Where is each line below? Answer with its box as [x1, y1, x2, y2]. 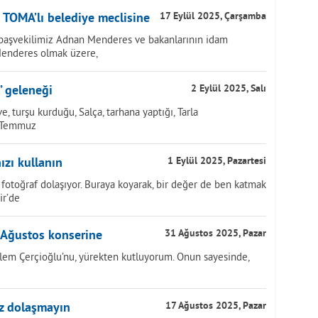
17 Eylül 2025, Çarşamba [160, 11, 266, 23]
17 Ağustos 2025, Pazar [165, 300, 266, 312]
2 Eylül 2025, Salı [191, 83, 266, 95]
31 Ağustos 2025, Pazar [165, 228, 266, 240]
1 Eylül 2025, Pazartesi [168, 155, 266, 168]
